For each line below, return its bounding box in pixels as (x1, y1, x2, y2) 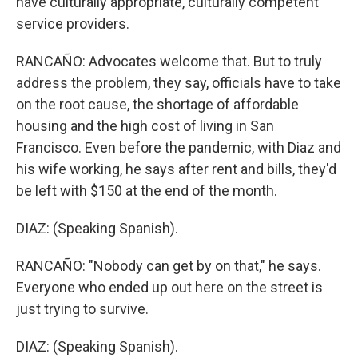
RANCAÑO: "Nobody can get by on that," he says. (16, 257, 321, 274)
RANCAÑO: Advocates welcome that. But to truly (16, 53, 322, 70)
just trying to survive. (16, 300, 149, 317)
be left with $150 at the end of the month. (16, 182, 277, 199)
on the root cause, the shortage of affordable (16, 96, 299, 113)
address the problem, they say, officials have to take (16, 74, 341, 91)
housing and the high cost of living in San (16, 117, 274, 134)
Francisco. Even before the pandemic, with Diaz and (16, 139, 341, 156)
